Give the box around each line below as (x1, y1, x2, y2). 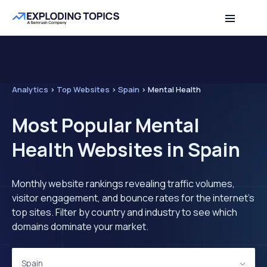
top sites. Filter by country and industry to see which (12, 206, 237, 219)
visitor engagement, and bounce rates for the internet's (12, 191, 254, 204)
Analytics (12, 84, 48, 95)
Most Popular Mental (12, 112, 200, 138)
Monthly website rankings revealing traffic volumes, (12, 177, 235, 190)
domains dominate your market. (12, 220, 148, 233)
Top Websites (57, 84, 110, 95)
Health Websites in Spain (12, 136, 240, 163)
